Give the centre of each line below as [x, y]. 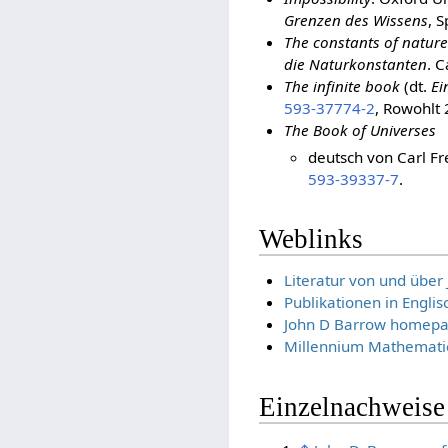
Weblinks [311, 238]
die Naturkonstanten [355, 63]
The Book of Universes [359, 129]
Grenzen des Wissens [355, 19]
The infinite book [341, 85]
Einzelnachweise [352, 406]
